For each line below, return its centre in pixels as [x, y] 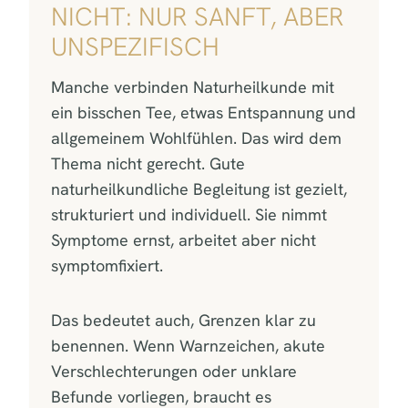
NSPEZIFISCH [127, 46]
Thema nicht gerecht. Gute [148, 163]
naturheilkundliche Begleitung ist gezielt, [199, 189]
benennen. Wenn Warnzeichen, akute [188, 345]
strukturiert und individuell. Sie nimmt [189, 214]
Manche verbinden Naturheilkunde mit [193, 87]
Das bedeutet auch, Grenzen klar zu [184, 320]
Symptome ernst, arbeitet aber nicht [184, 240]
